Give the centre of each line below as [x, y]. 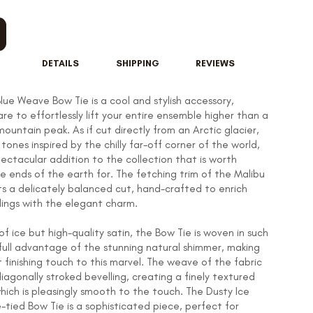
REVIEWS [215, 64]
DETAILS [61, 64]
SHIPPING [138, 64]
